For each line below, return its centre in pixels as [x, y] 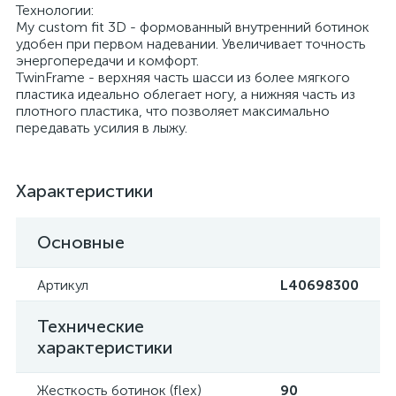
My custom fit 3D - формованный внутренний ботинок [193, 27]
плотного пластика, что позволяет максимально [173, 111]
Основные [81, 242]
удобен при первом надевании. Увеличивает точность [191, 44]
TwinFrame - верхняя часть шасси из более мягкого [183, 77]
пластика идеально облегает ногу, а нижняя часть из [186, 94]
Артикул [63, 285]
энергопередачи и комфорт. [107, 61]
